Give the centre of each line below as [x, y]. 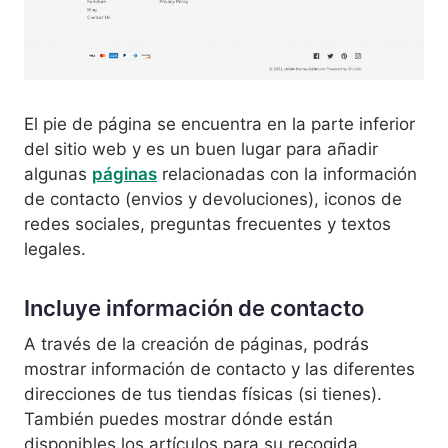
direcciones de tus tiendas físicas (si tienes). [203, 394]
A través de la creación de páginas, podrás [196, 344]
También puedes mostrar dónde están [178, 419]
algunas [58, 174]
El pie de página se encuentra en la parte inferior [219, 124]
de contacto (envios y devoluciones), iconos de [213, 199]
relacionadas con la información [287, 174]
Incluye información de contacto [194, 308]
